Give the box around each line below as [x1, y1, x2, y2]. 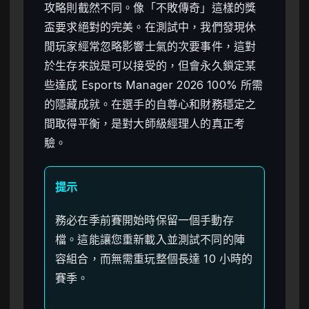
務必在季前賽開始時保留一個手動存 [55, 212, 234, 227]
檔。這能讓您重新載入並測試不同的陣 [55, 232, 245, 246]
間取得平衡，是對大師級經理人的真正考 [44, 116, 246, 130]
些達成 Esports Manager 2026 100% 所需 [44, 77, 263, 92]
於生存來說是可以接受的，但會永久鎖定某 [44, 58, 257, 72]
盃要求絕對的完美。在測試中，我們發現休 [44, 19, 257, 34]
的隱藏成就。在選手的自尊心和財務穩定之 [44, 97, 257, 111]
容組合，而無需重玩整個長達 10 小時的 [55, 251, 253, 266]
